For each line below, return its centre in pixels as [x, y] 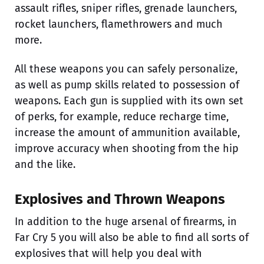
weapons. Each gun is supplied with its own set [129, 100]
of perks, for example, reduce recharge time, [122, 116]
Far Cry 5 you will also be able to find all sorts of [132, 237]
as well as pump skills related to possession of [127, 85]
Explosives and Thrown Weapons [120, 199]
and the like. [45, 164]
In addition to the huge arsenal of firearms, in [126, 221]
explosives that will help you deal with [108, 253]
